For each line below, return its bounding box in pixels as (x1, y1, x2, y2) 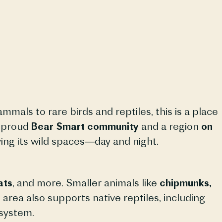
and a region (138, 119, 201, 132)
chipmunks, (159, 176, 212, 189)
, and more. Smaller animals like (12, 176, 160, 189)
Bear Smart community (31, 119, 139, 132)
